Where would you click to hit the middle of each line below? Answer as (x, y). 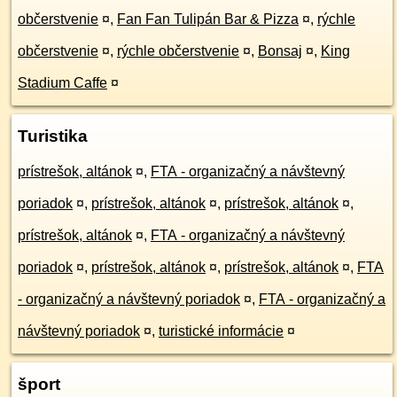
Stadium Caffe (62, 83)
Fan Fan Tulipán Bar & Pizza (208, 19)
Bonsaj (280, 51)
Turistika (53, 136)
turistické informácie (221, 331)
